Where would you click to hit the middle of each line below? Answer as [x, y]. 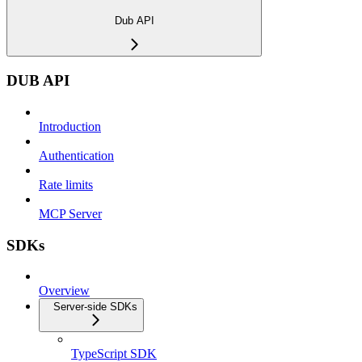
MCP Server [70, 213]
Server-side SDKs [95, 307]
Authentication [76, 155]
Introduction [70, 126]
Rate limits [66, 184]
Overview [64, 291]
